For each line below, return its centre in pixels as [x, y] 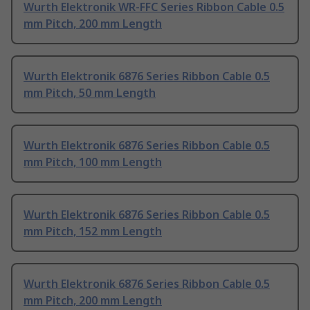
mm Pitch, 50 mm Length [90, 93]
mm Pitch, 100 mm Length [93, 162]
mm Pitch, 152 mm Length [93, 231]
